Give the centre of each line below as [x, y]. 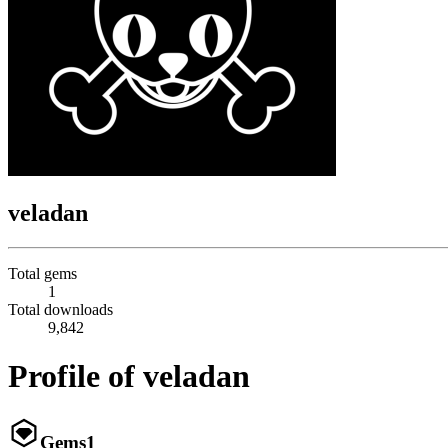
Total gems [42, 273]
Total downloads [60, 309]
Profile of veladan [129, 376]
